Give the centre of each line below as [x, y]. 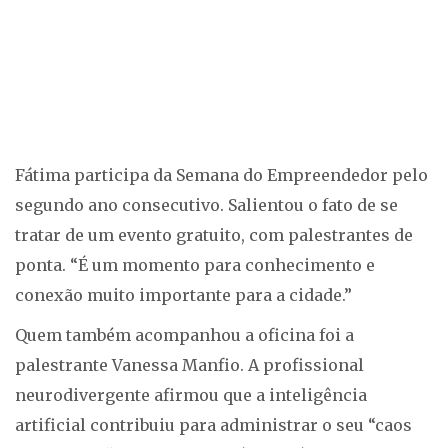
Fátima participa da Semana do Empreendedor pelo [221, 175]
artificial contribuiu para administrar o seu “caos [213, 425]
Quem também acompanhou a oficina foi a [184, 335]
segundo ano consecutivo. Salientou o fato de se [206, 205]
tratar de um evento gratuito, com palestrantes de [214, 235]
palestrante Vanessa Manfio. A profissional [189, 365]
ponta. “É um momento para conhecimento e [195, 265]
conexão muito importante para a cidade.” [183, 295]
